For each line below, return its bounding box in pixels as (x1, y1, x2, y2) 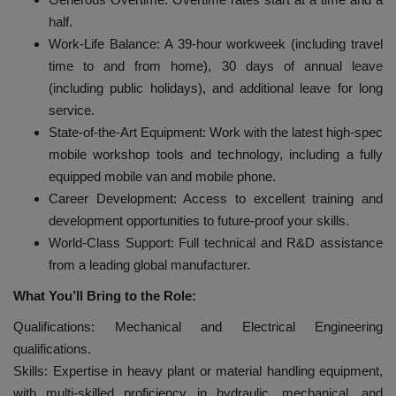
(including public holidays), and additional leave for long (49, 80, 383, 96)
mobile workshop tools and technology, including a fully (49, 147, 383, 163)
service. (49, 103, 95, 118)
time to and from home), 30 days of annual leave (49, 58, 383, 74)
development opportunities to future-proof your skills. (49, 213, 349, 229)
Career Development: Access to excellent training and (49, 191, 383, 207)
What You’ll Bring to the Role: (13, 288, 196, 304)
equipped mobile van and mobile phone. (49, 169, 276, 185)
